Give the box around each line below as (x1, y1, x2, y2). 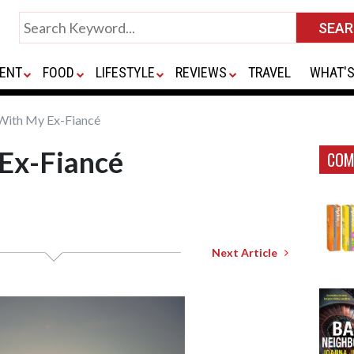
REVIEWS (175, 64, 228, 81)
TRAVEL (247, 64, 291, 81)
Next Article (212, 246, 284, 259)
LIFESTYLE (95, 64, 155, 81)
